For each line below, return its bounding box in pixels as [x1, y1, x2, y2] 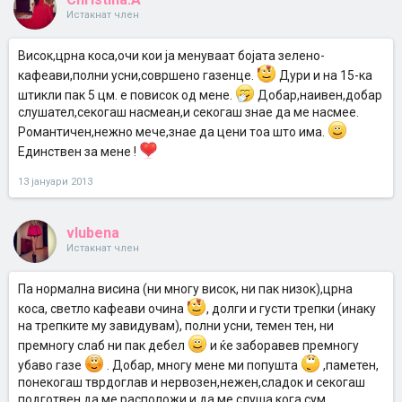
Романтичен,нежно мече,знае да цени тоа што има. [18, 125, 328, 139]
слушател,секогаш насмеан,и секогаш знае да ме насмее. [18, 105, 359, 119]
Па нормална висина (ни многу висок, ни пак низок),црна [18, 282, 353, 296]
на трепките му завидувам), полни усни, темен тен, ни [18, 319, 334, 333]
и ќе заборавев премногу [207, 338, 359, 353]
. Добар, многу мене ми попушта [104, 358, 301, 372]
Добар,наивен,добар [255, 88, 382, 102]
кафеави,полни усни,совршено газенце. [18, 68, 257, 83]
